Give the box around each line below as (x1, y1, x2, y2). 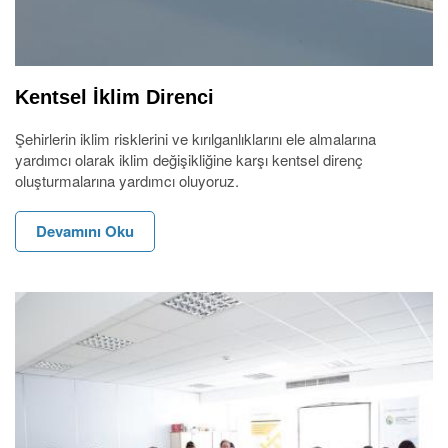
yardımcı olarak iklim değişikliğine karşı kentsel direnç (15, 148, 363, 170)
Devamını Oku (36, 219, 134, 242)
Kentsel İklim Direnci (15, 85, 214, 108)
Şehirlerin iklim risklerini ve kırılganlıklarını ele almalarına (15, 127, 376, 149)
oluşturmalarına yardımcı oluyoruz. (15, 169, 239, 191)
